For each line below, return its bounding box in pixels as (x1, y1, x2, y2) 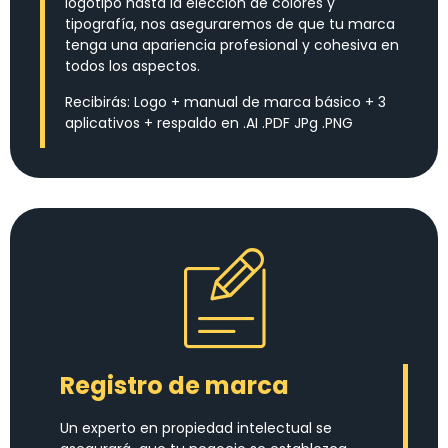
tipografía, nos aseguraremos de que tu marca (65, 14, 395, 35)
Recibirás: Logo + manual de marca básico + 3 (65, 91, 386, 112)
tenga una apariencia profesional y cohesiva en (65, 35, 399, 56)
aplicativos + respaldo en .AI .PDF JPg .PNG (65, 112, 353, 133)
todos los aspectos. (65, 56, 200, 77)
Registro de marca (60, 369, 289, 403)
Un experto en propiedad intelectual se (60, 418, 332, 439)
